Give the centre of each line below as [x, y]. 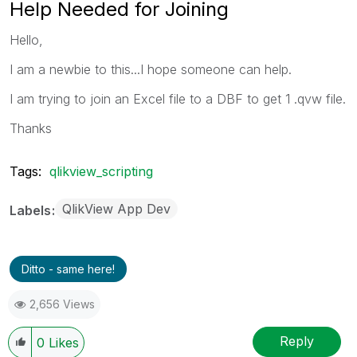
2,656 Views [62, 304]
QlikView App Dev [116, 208]
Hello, [26, 39]
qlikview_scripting [101, 171]
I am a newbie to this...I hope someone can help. [151, 69]
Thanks [31, 128]
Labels [32, 210]
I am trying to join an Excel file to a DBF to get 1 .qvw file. [178, 98]
